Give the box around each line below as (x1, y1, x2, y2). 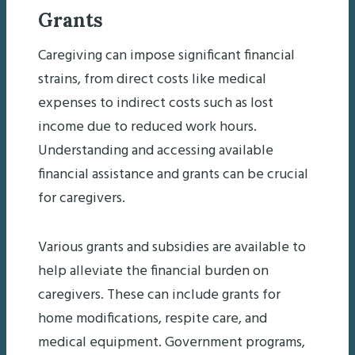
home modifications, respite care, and (38, 307, 267, 330)
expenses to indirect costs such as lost (38, 91, 273, 115)
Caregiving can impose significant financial (38, 44, 295, 67)
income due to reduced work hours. (38, 115, 257, 139)
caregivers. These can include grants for (38, 283, 281, 307)
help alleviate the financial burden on (38, 259, 269, 283)
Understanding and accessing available (38, 139, 273, 162)
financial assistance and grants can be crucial (38, 162, 308, 186)
